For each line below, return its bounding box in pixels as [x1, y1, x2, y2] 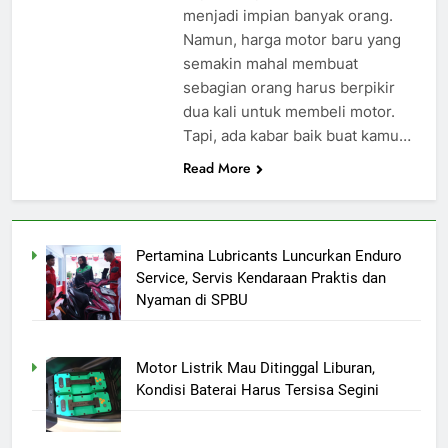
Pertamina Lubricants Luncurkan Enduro [135, 246, 402, 265]
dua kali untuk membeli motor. [182, 101, 395, 121]
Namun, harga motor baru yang [182, 29, 401, 49]
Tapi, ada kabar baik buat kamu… [182, 125, 411, 145]
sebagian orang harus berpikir [182, 77, 395, 97]
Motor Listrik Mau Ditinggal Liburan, [135, 359, 375, 378]
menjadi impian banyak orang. [182, 5, 393, 25]
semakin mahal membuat [182, 53, 358, 73]
